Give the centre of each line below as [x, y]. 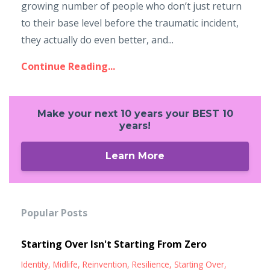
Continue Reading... [68, 66]
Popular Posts [54, 213]
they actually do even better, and [95, 39]
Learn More [135, 156]
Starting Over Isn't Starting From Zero [114, 244]
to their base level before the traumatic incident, [130, 23]
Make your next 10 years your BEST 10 [135, 113]
